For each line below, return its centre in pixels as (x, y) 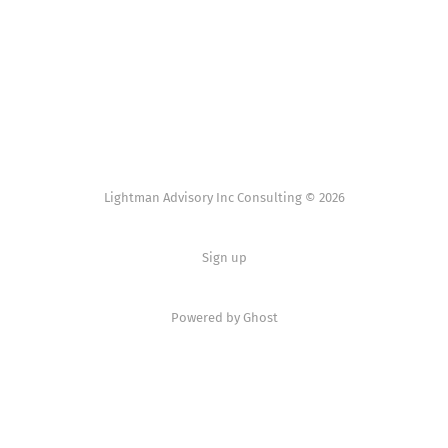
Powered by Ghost (224, 317)
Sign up (224, 257)
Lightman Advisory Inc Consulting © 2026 (224, 197)
